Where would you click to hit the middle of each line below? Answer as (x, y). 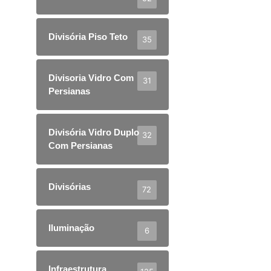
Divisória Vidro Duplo (94, 132)
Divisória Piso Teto (88, 36)
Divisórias (70, 186)
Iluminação (71, 227)
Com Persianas (80, 145)
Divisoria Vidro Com (91, 77)
